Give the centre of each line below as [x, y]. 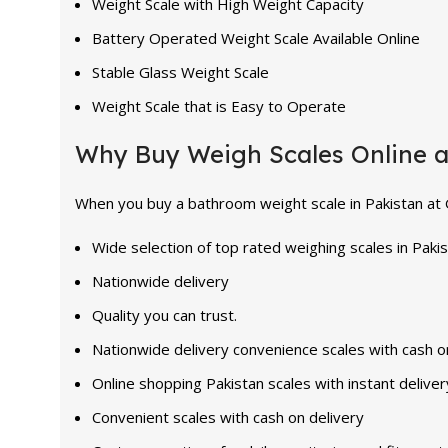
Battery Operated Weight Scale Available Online [256, 37]
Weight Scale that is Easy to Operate [219, 105]
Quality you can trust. [164, 314]
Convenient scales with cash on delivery [228, 416]
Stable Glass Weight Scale [180, 71]
